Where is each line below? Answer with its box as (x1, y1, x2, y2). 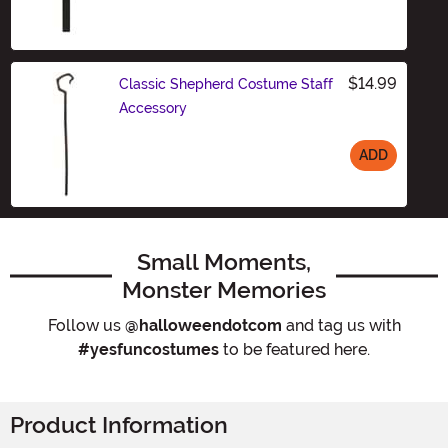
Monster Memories (122, 275, 326, 304)
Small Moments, (137, 247, 311, 276)
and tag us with (281, 315, 401, 335)
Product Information (10, 411, 228, 439)
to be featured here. (219, 339, 370, 359)
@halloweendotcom (124, 315, 282, 335)
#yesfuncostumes (78, 339, 219, 359)
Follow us (47, 315, 125, 335)
